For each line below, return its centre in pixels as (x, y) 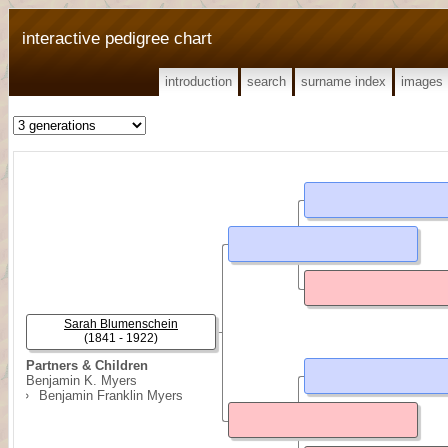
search (266, 81)
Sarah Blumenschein (121, 324)
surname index (343, 81)
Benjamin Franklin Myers (111, 395)
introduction (198, 81)
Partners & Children (87, 365)
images (422, 81)
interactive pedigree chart (117, 38)
